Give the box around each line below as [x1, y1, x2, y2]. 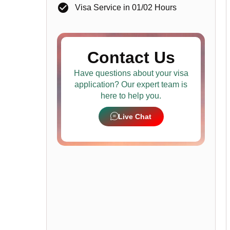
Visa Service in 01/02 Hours [75, 3, 177, 12]
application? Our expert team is [74, 80, 188, 89]
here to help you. [101, 91, 162, 100]
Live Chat [118, 112, 151, 121]
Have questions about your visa [73, 68, 188, 78]
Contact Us [87, 48, 175, 67]
